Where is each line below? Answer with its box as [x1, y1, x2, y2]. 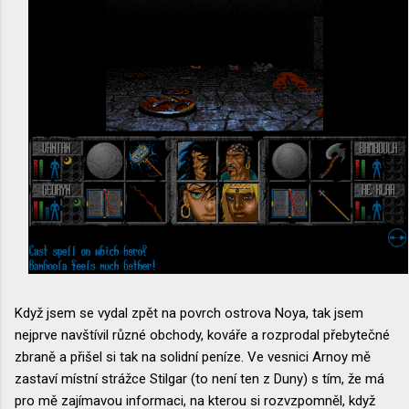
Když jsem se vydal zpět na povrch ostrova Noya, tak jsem [15, 304, 363, 321]
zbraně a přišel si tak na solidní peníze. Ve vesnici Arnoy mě [15, 348, 371, 365]
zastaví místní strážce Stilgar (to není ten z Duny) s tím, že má [15, 370, 384, 387]
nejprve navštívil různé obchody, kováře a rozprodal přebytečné [15, 326, 390, 343]
